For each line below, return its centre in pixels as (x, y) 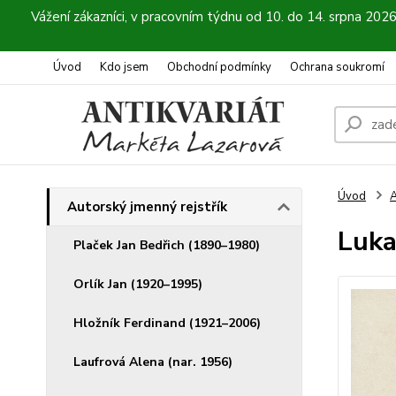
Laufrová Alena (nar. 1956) (153, 362)
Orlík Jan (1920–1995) (138, 284)
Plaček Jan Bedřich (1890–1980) (167, 245)
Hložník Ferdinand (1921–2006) (167, 323)
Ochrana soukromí (337, 67)
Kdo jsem (124, 67)
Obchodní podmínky (219, 67)
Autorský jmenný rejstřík (147, 207)
